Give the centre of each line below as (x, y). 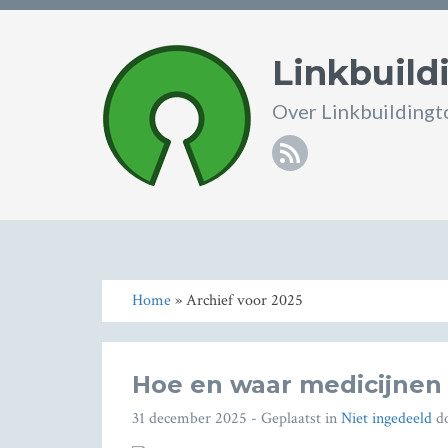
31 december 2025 (189, 418)
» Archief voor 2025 (237, 300)
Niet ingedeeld (386, 418)
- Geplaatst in (294, 418)
